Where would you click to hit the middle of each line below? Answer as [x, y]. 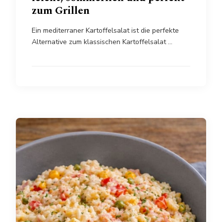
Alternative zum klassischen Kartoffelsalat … [102, 42]
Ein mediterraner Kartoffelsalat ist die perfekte [105, 31]
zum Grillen [61, 11]
